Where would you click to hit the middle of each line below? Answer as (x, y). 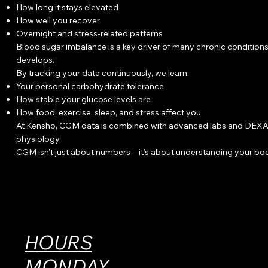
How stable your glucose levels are (84, 99)
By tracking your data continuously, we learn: (103, 73)
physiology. (39, 138)
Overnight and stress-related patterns (90, 33)
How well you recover (58, 20)
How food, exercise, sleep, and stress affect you (109, 112)
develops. (36, 60)
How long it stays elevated (68, 7)
